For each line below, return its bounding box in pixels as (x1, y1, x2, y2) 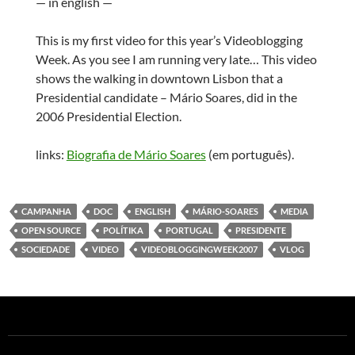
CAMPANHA (21, 206, 71, 217)
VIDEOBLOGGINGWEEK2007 (141, 244, 258, 255)
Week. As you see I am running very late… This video (35, 52, 317, 67)
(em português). (205, 147, 294, 162)
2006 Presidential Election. (35, 109, 181, 124)
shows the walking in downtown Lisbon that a (35, 71, 283, 86)
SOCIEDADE (21, 244, 70, 255)
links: (35, 147, 67, 162)
